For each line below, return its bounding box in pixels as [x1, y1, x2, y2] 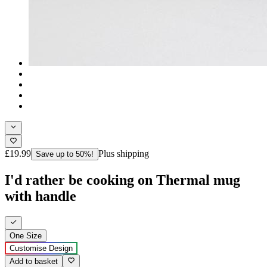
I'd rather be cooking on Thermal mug [5, 172, 240, 188]
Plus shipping [98, 148, 149, 159]
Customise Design [10, 244, 73, 253]
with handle [5, 188, 76, 204]
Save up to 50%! [36, 149, 94, 159]
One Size [10, 231, 42, 241]
